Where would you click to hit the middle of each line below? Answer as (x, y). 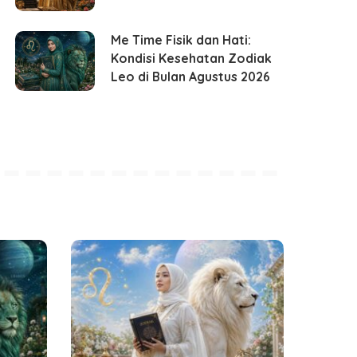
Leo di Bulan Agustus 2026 (191, 77)
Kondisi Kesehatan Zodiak (192, 59)
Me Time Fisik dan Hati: (181, 40)
